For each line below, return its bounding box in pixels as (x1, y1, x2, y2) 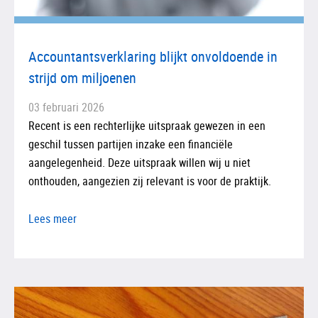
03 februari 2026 (28, 99, 104, 115)
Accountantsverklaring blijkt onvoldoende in (28, 46, 278, 66)
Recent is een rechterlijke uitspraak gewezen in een (28, 117, 265, 133)
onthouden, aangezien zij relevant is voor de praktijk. (28, 172, 271, 189)
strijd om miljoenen (28, 67, 136, 87)
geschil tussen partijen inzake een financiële (28, 136, 233, 152)
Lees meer (28, 210, 77, 226)
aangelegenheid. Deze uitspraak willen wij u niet (28, 154, 251, 170)
